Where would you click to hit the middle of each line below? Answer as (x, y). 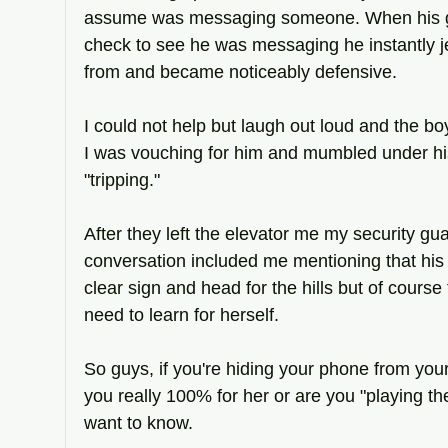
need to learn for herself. (184, 314)
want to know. (138, 422)
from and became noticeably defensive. (243, 71)
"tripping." (124, 179)
